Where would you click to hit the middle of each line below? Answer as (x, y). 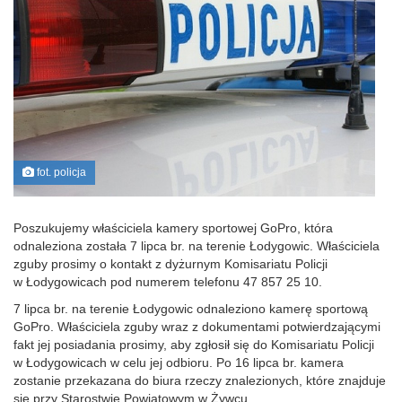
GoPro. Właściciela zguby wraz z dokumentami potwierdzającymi (197, 326)
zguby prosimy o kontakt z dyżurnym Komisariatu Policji (170, 263)
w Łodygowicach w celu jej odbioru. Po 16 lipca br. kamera (179, 362)
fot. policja (60, 172)
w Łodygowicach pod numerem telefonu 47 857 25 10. (168, 281)
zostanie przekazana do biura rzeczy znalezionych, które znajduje (200, 380)
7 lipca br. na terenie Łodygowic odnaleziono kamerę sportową (191, 308)
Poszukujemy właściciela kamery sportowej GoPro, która (173, 227)
